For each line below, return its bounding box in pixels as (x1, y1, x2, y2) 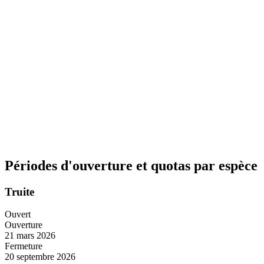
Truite (5, 185, 34, 198)
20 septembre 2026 (5, 252, 75, 262)
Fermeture (5, 241, 42, 252)
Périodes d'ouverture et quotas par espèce (5, 157, 258, 173)
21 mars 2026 (5, 230, 55, 241)
